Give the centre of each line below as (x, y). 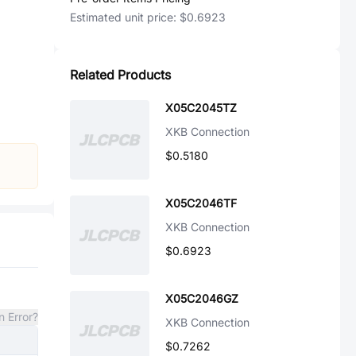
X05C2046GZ (202, 298)
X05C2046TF (201, 203)
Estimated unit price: (125, 17)
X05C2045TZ (201, 108)
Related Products (120, 75)
